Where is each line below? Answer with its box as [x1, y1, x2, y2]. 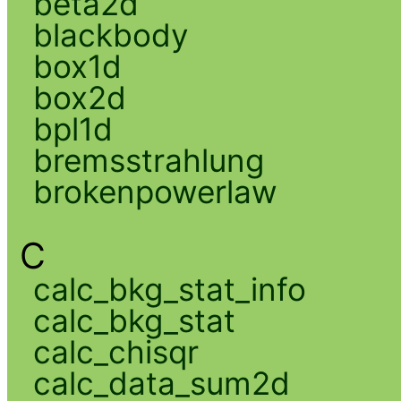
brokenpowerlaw [32, 172, 277, 210]
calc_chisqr [32, 332, 199, 371]
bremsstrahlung [32, 141, 264, 179]
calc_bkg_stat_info [32, 269, 306, 308]
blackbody [32, 15, 189, 54]
